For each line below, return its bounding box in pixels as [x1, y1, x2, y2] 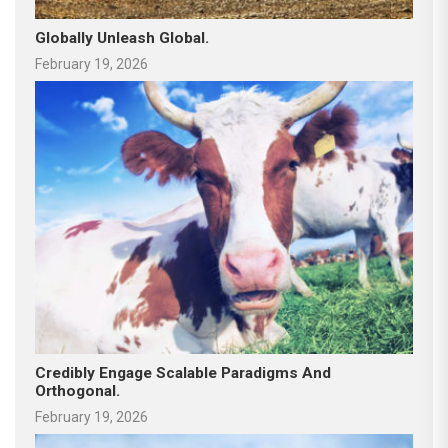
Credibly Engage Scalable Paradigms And [35, 363, 331, 382]
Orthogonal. [35, 381, 120, 400]
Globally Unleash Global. [35, 28, 209, 47]
